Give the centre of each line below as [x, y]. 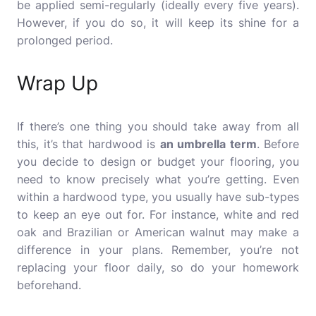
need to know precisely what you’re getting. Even [158, 179]
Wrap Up [57, 83]
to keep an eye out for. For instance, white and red [158, 214]
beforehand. [49, 285]
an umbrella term [208, 144]
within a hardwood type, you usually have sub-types [158, 197]
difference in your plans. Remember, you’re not [158, 250]
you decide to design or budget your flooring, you [158, 162]
